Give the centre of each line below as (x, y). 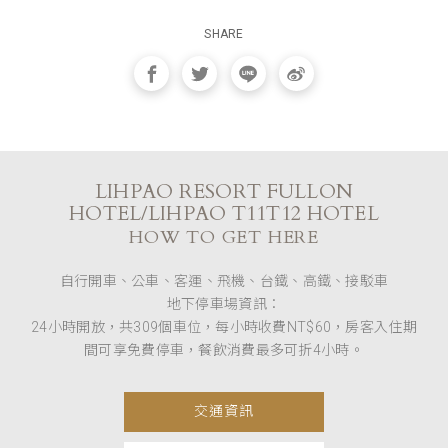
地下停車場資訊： (224, 304)
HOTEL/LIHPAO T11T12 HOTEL (224, 214)
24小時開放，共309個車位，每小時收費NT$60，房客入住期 (224, 327)
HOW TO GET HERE (224, 238)
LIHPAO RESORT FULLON (224, 192)
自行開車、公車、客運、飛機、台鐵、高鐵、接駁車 (224, 281)
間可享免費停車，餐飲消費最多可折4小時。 (224, 350)
